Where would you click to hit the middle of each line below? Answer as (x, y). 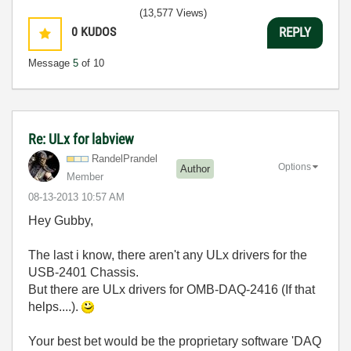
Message (51, 63)
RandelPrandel (125, 158)
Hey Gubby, (62, 220)
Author (195, 169)
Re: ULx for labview (81, 139)
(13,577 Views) (173, 13)
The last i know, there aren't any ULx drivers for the (168, 255)
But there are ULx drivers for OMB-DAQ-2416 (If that (172, 289)
